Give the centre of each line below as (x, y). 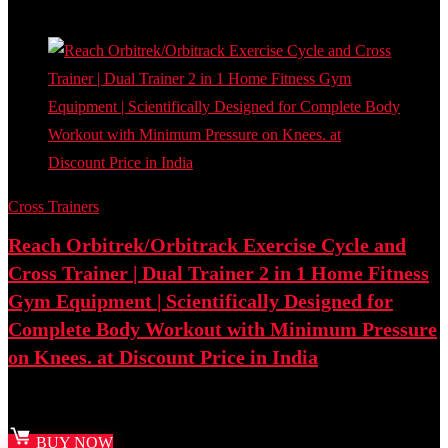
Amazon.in (123, 409)
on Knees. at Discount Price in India (163, 357)
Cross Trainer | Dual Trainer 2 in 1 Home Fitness (218, 273)
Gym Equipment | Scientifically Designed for (200, 301)
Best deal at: (48, 409)
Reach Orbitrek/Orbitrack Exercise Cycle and (207, 245)
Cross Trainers (53, 206)
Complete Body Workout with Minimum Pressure (222, 329)
